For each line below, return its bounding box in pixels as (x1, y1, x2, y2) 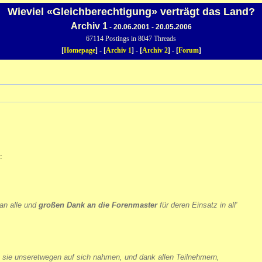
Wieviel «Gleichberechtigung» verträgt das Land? (7, 6, 255, 18)
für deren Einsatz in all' (157, 201, 237, 210)
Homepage (63, 46, 95, 54)
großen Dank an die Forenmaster (39, 201, 157, 210)
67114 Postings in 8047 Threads (86, 35, 176, 43)
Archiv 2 (142, 46, 168, 54)
